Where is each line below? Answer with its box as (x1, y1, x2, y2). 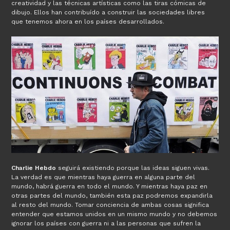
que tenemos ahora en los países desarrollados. (11, 18, 165, 25)
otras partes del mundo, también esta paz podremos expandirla (11, 191, 213, 199)
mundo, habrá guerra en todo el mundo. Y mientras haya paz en (11, 182, 208, 190)
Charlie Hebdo (11, 164, 56, 171)
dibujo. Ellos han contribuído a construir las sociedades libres (11, 9, 205, 16)
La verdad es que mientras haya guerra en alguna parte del (11, 173, 196, 181)
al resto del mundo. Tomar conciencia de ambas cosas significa (11, 201, 209, 208)
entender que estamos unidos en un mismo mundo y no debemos (11, 210, 218, 218)
